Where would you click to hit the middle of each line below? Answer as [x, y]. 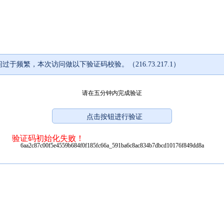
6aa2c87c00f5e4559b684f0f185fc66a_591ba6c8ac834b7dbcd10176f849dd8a [112, 145]
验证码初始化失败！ [48, 138]
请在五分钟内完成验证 [112, 93]
